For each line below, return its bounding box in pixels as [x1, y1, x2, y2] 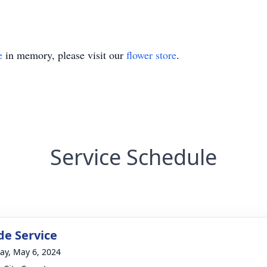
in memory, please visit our [2, 48, 126, 62]
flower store [126, 48, 176, 62]
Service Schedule [50, 142, 217, 172]
